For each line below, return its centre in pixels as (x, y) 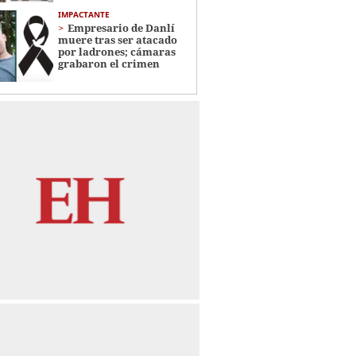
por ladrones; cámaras (116, 52)
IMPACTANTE (83, 15)
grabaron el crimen (108, 64)
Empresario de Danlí (121, 28)
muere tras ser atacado (117, 40)
